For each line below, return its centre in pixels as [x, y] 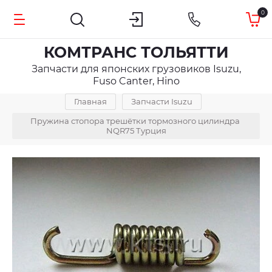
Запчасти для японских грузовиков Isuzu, [136, 69]
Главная [90, 101]
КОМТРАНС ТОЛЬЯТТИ [136, 52]
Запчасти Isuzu [161, 101]
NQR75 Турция [136, 131]
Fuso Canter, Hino [136, 81]
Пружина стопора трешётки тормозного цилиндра [135, 121]
